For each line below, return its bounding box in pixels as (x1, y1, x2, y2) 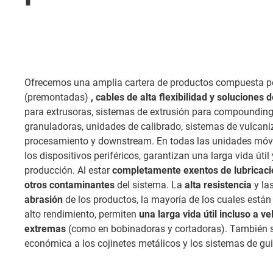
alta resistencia (185, 179, 252, 191)
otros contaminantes (24, 179, 115, 191)
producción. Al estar (24, 164, 112, 176)
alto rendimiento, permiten (24, 208, 139, 220)
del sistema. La (115, 179, 185, 191)
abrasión (24, 193, 63, 205)
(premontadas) (24, 91, 91, 103)
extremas (24, 222, 66, 235)
